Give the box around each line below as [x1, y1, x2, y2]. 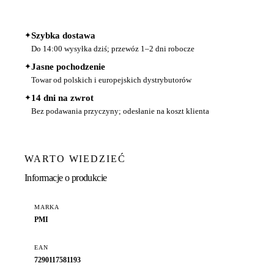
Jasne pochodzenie [31, 62, 105, 72]
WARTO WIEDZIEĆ [24, 154, 126, 165]
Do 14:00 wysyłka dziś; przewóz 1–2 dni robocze [31, 44, 194, 54]
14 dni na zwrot [31, 93, 94, 103]
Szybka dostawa [31, 31, 95, 41]
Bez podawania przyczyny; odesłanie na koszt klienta [31, 106, 209, 116]
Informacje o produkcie [24, 172, 107, 183]
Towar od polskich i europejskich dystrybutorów [31, 75, 191, 85]
